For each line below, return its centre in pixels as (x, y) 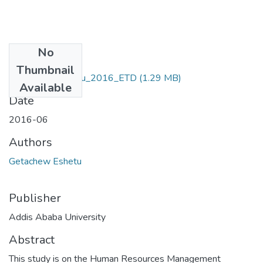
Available (45, 87)
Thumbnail (45, 70)
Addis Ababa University (57, 217)
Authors (31, 142)
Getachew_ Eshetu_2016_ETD (73, 78)
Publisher (35, 198)
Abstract (32, 240)
